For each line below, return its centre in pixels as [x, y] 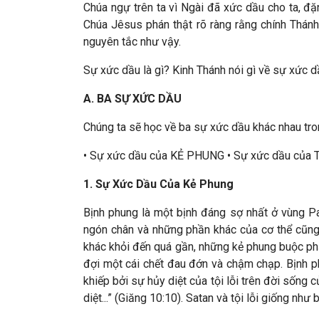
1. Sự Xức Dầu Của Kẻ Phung [158, 184]
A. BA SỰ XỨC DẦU [132, 99]
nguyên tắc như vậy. [132, 42]
